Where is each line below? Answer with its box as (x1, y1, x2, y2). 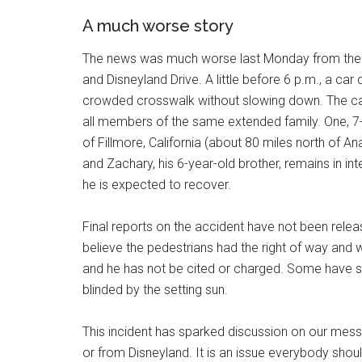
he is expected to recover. (82, 176, 231, 192)
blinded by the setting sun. (82, 281, 228, 297)
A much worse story (82, 15, 234, 36)
